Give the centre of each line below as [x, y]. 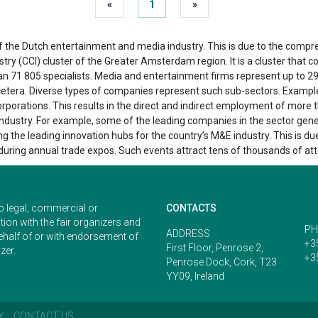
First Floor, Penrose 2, [215, 247]
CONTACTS [191, 208]
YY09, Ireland [195, 276]
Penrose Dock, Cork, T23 [221, 262]
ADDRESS [188, 233]
